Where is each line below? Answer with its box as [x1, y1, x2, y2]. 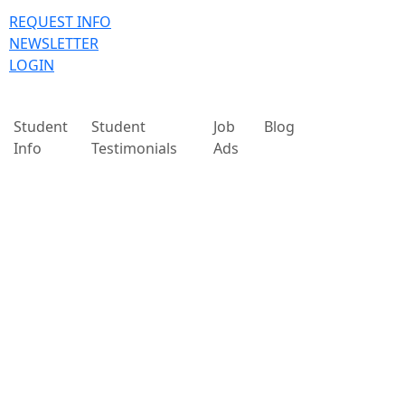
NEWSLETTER [9, 33, 99, 53]
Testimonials [90, 138, 177, 158]
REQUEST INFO [9, 12, 111, 32]
